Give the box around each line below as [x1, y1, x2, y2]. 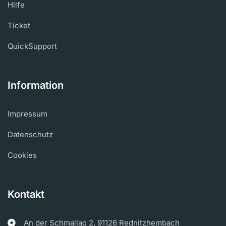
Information [8, 79, 64, 91]
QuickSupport [8, 41, 57, 51]
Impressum [8, 109, 47, 119]
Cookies [8, 150, 37, 160]
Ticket [8, 21, 30, 30]
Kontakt [8, 188, 44, 200]
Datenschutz [8, 130, 53, 139]
